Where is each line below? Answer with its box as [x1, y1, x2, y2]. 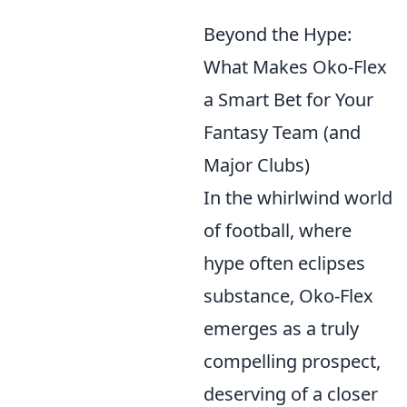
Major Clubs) [203, 153, 310, 177]
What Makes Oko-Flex [203, 55, 387, 79]
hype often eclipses [203, 251, 365, 275]
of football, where [203, 218, 352, 243]
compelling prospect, [203, 349, 381, 373]
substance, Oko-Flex [203, 283, 373, 308]
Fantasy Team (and [203, 120, 361, 144]
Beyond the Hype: [203, 22, 352, 46]
